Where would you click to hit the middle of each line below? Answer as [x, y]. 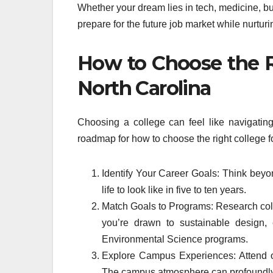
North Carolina [144, 88]
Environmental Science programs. [175, 239]
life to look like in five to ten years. [174, 190]
